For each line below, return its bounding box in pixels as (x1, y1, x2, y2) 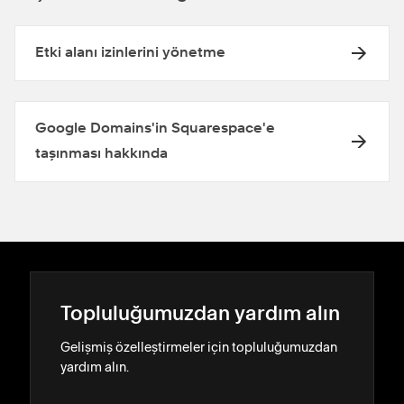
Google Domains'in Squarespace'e (35, 122, 275, 136)
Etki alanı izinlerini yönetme (35, 46, 225, 60)
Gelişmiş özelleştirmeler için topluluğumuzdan (60, 339, 337, 355)
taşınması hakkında (35, 147, 168, 161)
